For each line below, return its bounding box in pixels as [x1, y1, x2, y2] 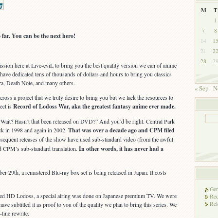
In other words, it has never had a [79, 145, 163, 153]
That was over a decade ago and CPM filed [68, 126, 175, 135]
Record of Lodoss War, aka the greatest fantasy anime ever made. [13, 102, 176, 111]
